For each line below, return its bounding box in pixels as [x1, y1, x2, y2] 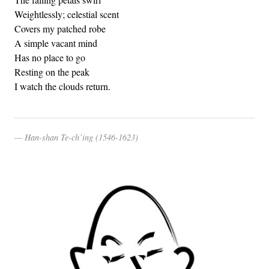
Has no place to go [14, 50, 85, 64]
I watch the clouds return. [14, 79, 110, 92]
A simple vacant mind [14, 36, 97, 49]
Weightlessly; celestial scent [14, 7, 119, 20]
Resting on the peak [14, 65, 89, 78]
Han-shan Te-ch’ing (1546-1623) [25, 131, 138, 143]
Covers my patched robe [14, 22, 106, 35]
